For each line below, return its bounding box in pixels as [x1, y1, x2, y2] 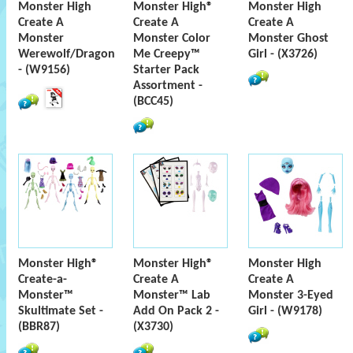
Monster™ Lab [133, 289, 210, 302]
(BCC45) [133, 95, 173, 108]
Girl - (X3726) [248, 48, 318, 61]
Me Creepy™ [133, 48, 200, 61]
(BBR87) [18, 321, 60, 333]
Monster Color [133, 32, 210, 45]
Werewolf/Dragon [18, 48, 115, 61]
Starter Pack [133, 64, 199, 76]
